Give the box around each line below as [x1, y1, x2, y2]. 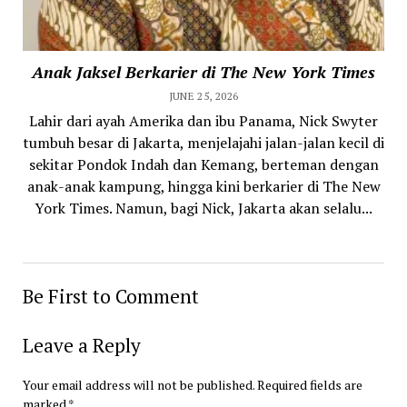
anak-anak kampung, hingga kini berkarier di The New [26, 175, 381, 196]
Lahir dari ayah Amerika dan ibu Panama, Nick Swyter [29, 110, 378, 131]
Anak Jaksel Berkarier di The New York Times [32, 60, 375, 83]
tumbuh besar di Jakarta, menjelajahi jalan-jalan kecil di [23, 132, 384, 153]
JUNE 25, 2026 [168, 88, 239, 103]
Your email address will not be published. [22, 375, 254, 393]
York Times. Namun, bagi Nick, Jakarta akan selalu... [35, 197, 372, 218]
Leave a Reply [22, 332, 141, 358]
